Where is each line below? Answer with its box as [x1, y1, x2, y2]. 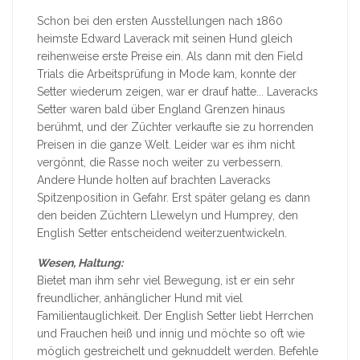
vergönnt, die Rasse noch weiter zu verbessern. [37, 156, 283, 170]
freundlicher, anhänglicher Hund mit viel [37, 292, 243, 305]
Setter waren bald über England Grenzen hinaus [37, 103, 285, 117]
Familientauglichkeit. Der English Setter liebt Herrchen [37, 309, 313, 323]
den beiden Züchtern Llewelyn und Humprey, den [37, 209, 298, 223]
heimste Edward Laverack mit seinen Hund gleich [37, 32, 292, 46]
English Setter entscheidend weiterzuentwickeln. [37, 227, 287, 240]
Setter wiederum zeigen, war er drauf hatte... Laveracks [37, 85, 318, 99]
